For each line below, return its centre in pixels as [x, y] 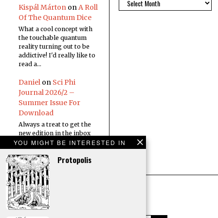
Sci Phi [64, 82]
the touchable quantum [52, 38]
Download [36, 113]
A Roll [88, 8]
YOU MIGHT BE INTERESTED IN [70, 142]
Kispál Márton [42, 8]
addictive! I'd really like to [57, 55]
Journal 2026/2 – [46, 92]
